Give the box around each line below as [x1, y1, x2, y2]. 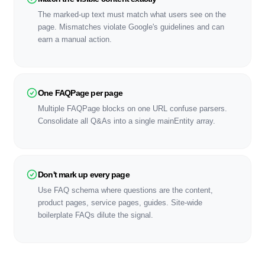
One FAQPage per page [38, 88, 122, 98]
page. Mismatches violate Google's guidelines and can [38, 22, 224, 31]
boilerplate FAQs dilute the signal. [38, 211, 153, 219]
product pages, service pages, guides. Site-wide [38, 198, 202, 207]
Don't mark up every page [38, 170, 130, 179]
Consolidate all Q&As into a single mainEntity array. [38, 117, 215, 125]
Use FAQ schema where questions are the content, [38, 186, 213, 195]
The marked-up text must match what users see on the [38, 10, 226, 19]
